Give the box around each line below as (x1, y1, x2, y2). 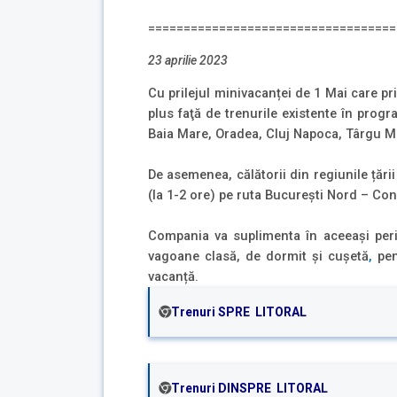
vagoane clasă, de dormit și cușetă (148, 248, 370, 265)
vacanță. (148, 269, 198, 285)
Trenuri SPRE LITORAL (171, 305, 307, 320)
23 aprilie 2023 (148, 53, 228, 68)
